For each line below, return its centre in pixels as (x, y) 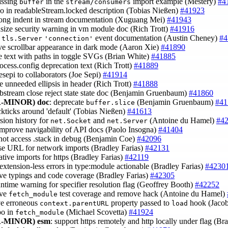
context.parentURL (74, 204)
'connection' (69, 39)
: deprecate (68, 102)
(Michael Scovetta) (96, 212)
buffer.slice (110, 103)
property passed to (140, 203)
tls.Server (22, 39)
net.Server (127, 121)
